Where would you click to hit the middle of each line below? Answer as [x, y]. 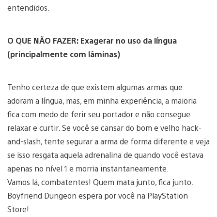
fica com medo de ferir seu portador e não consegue [99, 114]
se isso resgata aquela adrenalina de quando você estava [105, 155]
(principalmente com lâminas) [64, 54]
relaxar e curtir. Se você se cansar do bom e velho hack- [104, 127]
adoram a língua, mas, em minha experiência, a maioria [102, 100]
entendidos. [29, 7]
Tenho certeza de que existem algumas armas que [95, 87]
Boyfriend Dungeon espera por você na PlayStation [98, 195]
